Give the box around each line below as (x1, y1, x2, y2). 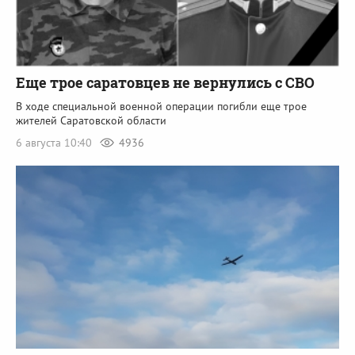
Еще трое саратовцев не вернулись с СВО (16, 73, 315, 93)
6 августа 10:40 (16, 136, 95, 151)
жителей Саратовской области (16, 113, 166, 128)
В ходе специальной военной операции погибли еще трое (16, 99, 307, 114)
